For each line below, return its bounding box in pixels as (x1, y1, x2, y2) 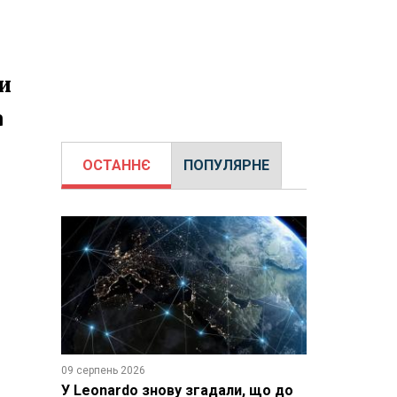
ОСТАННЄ (82, 157, 151, 174)
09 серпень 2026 (60, 363, 145, 377)
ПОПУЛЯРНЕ (183, 157, 269, 174)
